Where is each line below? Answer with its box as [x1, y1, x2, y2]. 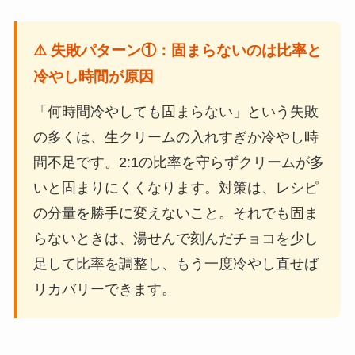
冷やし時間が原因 [32, 67, 154, 85]
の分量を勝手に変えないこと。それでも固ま [32, 204, 319, 221]
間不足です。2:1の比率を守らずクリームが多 [32, 154, 324, 170]
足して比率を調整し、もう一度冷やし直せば [32, 255, 319, 272]
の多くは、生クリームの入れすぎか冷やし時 [32, 128, 319, 145]
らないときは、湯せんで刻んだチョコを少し [32, 230, 319, 246]
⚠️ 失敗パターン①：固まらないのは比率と [32, 41, 322, 59]
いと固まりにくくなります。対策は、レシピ [32, 179, 319, 196]
